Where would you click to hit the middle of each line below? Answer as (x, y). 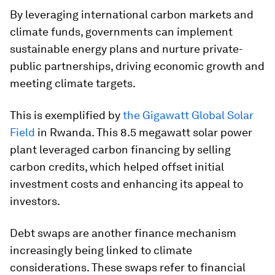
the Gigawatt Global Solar (188, 115)
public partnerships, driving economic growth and (137, 66)
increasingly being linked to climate (101, 250)
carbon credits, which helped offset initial (117, 167)
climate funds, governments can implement (121, 32)
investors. (35, 201)
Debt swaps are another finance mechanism (123, 233)
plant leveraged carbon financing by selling (120, 149)
